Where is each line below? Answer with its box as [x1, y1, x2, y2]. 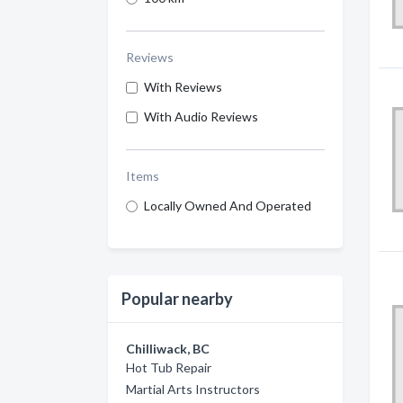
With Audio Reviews [144, 109, 258, 124]
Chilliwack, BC [126, 341, 210, 356]
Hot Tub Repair [126, 360, 211, 375]
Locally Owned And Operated [144, 198, 311, 213]
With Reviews [144, 79, 222, 94]
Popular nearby [121, 289, 233, 309]
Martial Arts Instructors [126, 381, 260, 397]
